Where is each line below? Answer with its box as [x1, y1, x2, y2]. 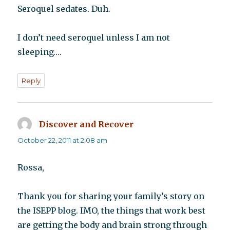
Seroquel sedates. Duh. [17, 4, 111, 14]
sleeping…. [17, 47, 62, 57]
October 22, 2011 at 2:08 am [17, 136, 108, 145]
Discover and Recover [39, 119, 134, 130]
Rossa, [17, 162, 45, 173]
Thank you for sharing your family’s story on [17, 191, 205, 202]
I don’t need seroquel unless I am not [17, 32, 170, 43]
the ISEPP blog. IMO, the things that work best [17, 205, 206, 216]
